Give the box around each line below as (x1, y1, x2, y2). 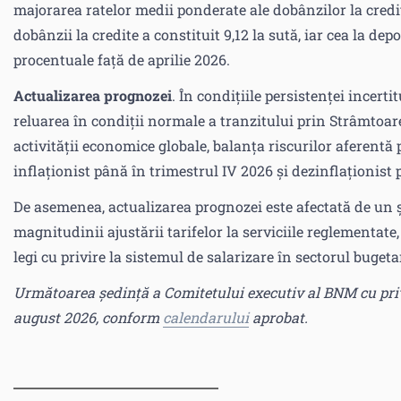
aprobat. (249, 308, 308, 327)
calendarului (163, 308, 249, 327)
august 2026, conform (13, 308, 163, 327)
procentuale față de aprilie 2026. (13, 50, 230, 69)
